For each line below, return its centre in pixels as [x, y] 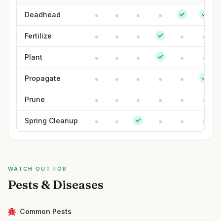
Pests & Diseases [56, 185]
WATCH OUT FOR [37, 169]
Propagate [43, 78]
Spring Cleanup [51, 121]
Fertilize [38, 36]
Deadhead [43, 15]
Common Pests [46, 211]
